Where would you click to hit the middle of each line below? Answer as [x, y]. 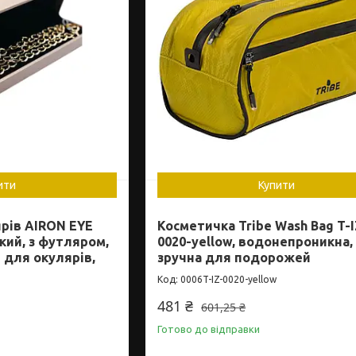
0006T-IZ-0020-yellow [229, 279]
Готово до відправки [209, 329]
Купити [277, 185]
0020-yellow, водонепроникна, [255, 241]
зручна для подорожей [234, 257]
